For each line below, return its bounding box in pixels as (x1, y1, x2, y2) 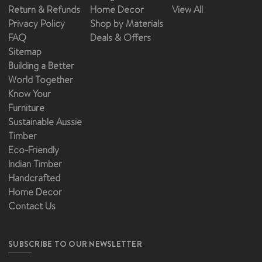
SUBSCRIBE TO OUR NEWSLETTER (8, 237, 142, 250)
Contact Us (8, 199, 56, 213)
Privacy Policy (8, 16, 65, 30)
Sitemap (8, 44, 42, 58)
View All (171, 2, 203, 16)
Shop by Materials (89, 16, 163, 30)
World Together (8, 73, 73, 87)
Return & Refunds (8, 2, 80, 16)
